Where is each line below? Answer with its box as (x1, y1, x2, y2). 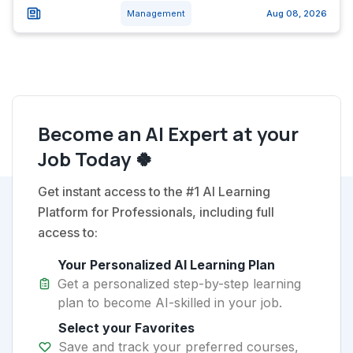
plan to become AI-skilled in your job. (58, 295, 283, 310)
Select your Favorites (58, 320, 195, 336)
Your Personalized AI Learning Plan (58, 257, 276, 273)
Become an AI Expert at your (38, 121, 299, 147)
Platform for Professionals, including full (38, 204, 274, 220)
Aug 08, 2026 (266, 8, 327, 19)
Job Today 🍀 (38, 146, 154, 172)
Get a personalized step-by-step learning (58, 276, 302, 292)
